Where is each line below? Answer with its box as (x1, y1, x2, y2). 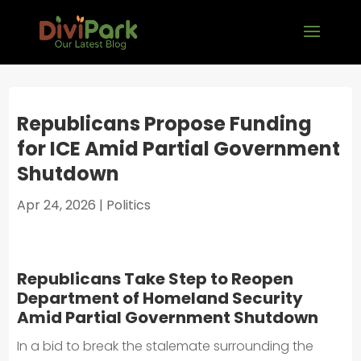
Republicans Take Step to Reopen (17, 268, 294, 290)
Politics (106, 196, 151, 214)
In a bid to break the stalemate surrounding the (17, 337, 314, 355)
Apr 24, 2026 (17, 196, 97, 214)
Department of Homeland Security (17, 287, 304, 309)
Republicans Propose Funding (17, 110, 313, 137)
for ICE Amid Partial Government (17, 135, 341, 162)
